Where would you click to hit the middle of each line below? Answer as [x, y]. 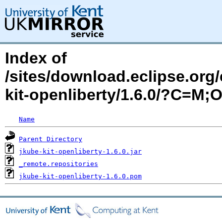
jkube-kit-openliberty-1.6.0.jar [80, 151]
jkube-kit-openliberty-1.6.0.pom [80, 176]
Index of [36, 58]
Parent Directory [51, 139]
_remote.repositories [58, 164]
